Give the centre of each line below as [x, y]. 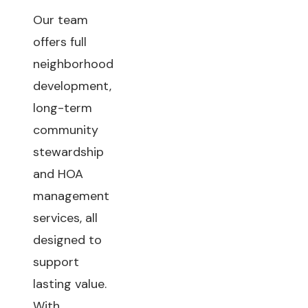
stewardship [68, 152]
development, [72, 86]
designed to [67, 240]
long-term [63, 108]
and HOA [58, 174]
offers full [60, 42]
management [71, 196]
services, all [65, 218]
